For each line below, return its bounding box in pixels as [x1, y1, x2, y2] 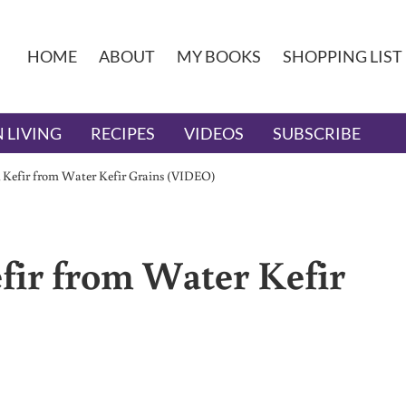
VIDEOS [184, 123, 244, 144]
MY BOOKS [176, 46, 261, 67]
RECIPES [91, 123, 155, 144]
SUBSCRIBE [273, 123, 361, 144]
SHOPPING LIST [282, 46, 402, 67]
